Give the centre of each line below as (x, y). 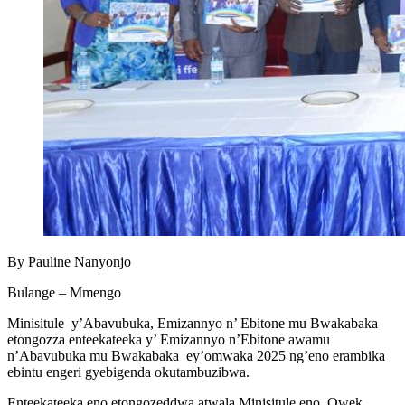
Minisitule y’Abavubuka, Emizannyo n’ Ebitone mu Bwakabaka (193, 324)
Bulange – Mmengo (64, 293)
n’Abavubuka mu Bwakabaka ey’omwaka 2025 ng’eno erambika (196, 356)
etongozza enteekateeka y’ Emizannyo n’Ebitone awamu (169, 340)
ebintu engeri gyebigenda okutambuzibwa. (128, 372)
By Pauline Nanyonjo (69, 262)
